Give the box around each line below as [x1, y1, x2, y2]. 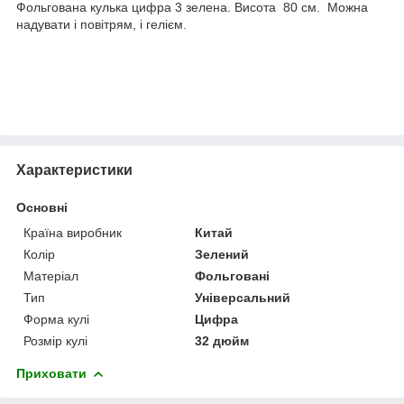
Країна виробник [23, 225, 122, 240]
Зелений [195, 246, 250, 262]
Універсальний [195, 289, 291, 305]
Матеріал [23, 268, 78, 283]
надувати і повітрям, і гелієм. [16, 16, 187, 32]
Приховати [16, 365, 87, 381]
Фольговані [195, 268, 271, 283]
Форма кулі [23, 311, 89, 326]
